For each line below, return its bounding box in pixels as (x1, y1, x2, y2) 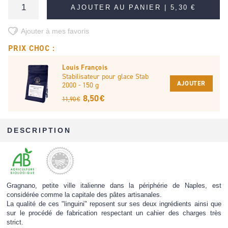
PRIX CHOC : (8, 42, 55, 53)
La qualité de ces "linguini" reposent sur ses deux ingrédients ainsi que (7, 200, 221, 208)
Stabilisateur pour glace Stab (62, 71, 149, 80)
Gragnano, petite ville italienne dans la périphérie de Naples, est (7, 182, 221, 190)
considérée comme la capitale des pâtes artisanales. (7, 191, 162, 199)
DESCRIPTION (7, 126, 71, 134)
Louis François (62, 63, 108, 72)
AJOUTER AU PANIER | (71, 4, 170, 11)
